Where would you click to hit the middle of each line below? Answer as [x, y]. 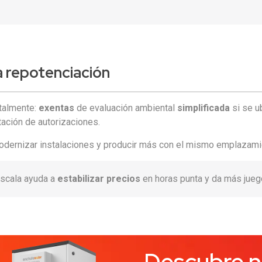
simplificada [204, 108]
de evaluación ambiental [126, 108]
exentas [57, 108]
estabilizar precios [99, 179]
